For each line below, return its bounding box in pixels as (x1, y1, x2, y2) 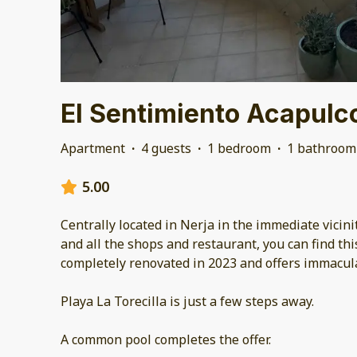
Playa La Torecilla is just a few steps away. (61, 292, 314, 311)
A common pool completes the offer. (61, 331, 271, 349)
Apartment (61, 139, 125, 158)
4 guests (141, 139, 191, 158)
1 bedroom (207, 139, 271, 158)
